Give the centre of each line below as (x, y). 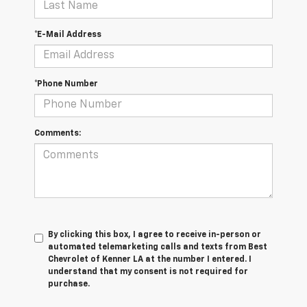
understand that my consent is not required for (148, 272)
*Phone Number (66, 84)
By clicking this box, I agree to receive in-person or (155, 235)
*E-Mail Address (68, 35)
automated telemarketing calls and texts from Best (158, 247)
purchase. (69, 284)
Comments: (58, 133)
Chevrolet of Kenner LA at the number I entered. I (150, 259)
